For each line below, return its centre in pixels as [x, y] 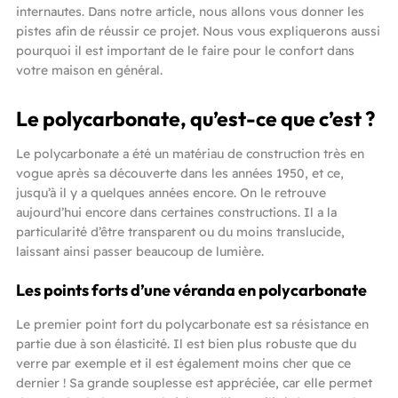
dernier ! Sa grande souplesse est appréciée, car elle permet [194, 382]
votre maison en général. [89, 70]
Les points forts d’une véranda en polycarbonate [191, 290]
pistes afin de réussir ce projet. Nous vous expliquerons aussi [198, 31]
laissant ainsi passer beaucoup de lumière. [140, 251]
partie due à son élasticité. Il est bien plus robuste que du [186, 343]
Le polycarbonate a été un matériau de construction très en [190, 153]
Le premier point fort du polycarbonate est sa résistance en [192, 324]
